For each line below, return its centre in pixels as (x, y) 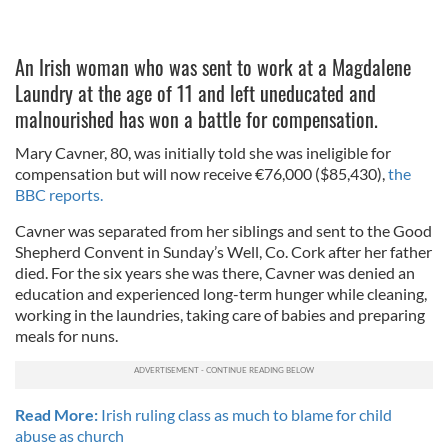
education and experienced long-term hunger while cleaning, (221, 293)
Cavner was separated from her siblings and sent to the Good (223, 230)
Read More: (56, 414)
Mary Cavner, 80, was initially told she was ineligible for (203, 152)
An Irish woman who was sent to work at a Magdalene (213, 67)
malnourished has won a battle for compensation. (196, 119)
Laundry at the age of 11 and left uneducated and (195, 93)
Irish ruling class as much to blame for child (245, 414)
